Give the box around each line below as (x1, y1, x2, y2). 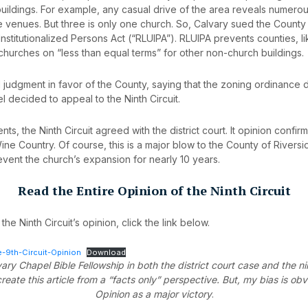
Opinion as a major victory (94, 288, 212, 300)
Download (87, 247, 126, 257)
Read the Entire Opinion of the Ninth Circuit (17, 182, 291, 199)
